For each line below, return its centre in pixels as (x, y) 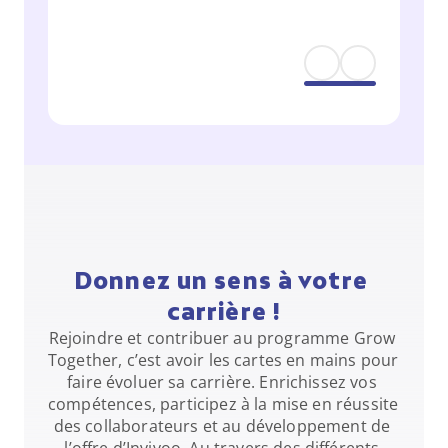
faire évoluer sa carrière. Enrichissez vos (222, 382)
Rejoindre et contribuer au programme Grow (222, 338)
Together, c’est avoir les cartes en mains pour (223, 360)
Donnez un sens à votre (221, 280)
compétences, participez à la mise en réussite (223, 404)
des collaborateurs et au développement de (222, 426)
